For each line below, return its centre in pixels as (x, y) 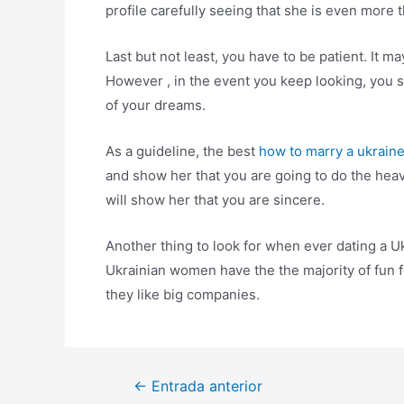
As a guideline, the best (182, 151)
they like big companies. (183, 294)
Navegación (146, 386)
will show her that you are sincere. (215, 200)
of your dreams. (156, 105)
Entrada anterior (204, 386)
